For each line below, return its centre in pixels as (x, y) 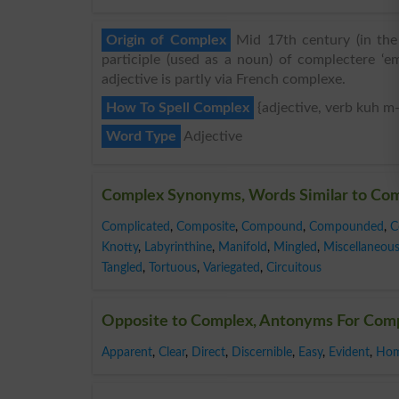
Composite (206, 226)
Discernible (262, 352)
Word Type (141, 136)
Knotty (120, 247)
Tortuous (173, 267)
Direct (208, 352)
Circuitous (294, 267)
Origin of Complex (166, 40)
